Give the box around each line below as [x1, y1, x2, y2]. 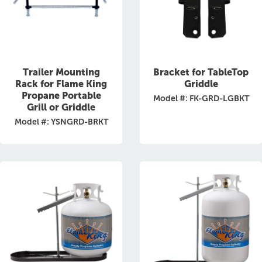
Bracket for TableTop [153, 67, 249, 78]
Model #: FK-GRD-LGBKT [153, 94, 249, 104]
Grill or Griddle [27, 102, 95, 113]
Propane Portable [21, 90, 101, 101]
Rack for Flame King [15, 78, 107, 89]
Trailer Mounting [22, 67, 100, 78]
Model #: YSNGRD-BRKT [14, 117, 108, 127]
